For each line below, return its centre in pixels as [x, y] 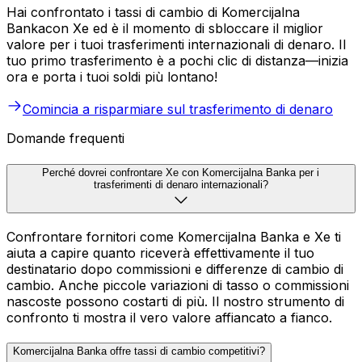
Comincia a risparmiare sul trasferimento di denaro [178, 109]
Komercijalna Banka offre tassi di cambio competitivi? [139, 351]
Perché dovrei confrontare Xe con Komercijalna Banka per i [181, 172]
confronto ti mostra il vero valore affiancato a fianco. [169, 317]
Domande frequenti [65, 139]
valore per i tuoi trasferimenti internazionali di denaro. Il [176, 45]
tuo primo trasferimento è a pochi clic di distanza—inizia [177, 61]
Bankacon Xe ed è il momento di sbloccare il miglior [165, 29]
